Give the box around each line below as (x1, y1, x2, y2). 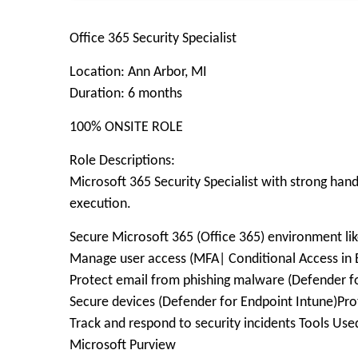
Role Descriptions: (70, 153, 175, 169)
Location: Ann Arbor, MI (70, 65, 207, 80)
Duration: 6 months (70, 86, 182, 101)
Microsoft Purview (70, 338, 176, 353)
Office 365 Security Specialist (70, 31, 237, 46)
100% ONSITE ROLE (70, 120, 183, 135)
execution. (70, 197, 131, 212)
